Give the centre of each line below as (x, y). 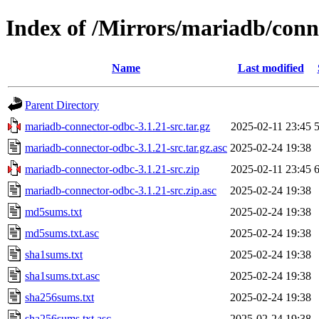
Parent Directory (62, 105)
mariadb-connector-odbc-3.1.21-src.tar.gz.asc (126, 147)
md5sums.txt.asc (62, 233)
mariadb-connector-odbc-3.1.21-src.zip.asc (121, 190)
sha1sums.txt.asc (62, 276)
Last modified (271, 68)
